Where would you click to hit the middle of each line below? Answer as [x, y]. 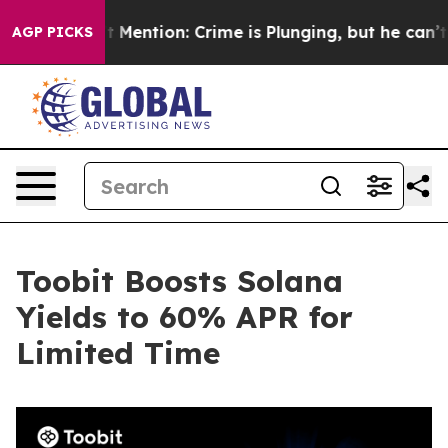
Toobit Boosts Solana [179, 281]
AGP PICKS [52, 32]
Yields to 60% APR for [184, 317]
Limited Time [118, 353]
